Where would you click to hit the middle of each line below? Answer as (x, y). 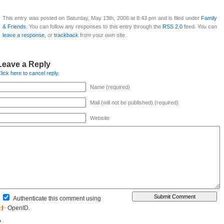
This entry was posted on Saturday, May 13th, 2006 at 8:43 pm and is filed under (102, 18)
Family (209, 18)
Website (100, 118)
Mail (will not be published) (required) (134, 103)
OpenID (18, 208)
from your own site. (102, 35)
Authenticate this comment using (56, 199)
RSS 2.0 (172, 27)
